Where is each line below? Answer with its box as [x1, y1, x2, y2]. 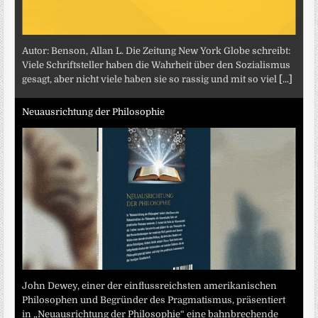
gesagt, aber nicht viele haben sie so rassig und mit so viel [22, 73, 280, 84]
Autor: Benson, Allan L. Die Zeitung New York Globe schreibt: [22, 45, 291, 56]
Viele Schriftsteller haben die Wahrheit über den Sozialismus [22, 59, 291, 70]
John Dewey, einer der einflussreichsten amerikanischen [22, 280, 278, 291]
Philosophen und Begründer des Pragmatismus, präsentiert [22, 294, 286, 305]
